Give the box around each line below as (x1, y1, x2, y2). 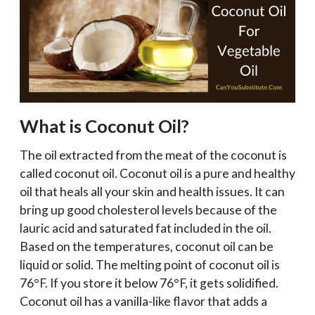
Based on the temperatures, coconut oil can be (20, 238, 274, 254)
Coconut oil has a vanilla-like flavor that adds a (20, 293, 267, 309)
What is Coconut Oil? (20, 115, 189, 136)
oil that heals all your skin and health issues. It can (20, 184, 285, 199)
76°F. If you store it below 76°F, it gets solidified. (20, 275, 278, 290)
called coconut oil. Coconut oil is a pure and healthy (20, 165, 295, 181)
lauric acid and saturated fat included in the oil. (20, 220, 271, 236)
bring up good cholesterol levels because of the (20, 202, 277, 217)
